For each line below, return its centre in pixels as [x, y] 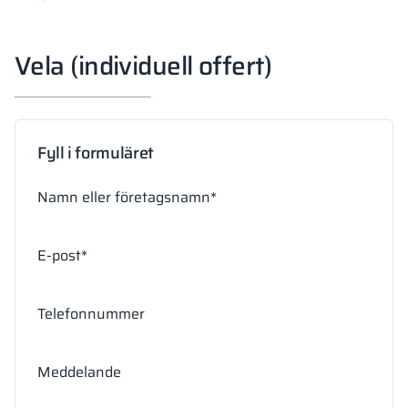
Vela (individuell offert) [143, 65]
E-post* [62, 255]
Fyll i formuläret [96, 153]
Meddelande [79, 372]
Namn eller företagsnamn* [127, 197]
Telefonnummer [91, 313]
